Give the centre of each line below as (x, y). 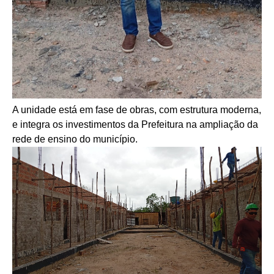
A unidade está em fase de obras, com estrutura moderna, (137, 109)
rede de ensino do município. (75, 139)
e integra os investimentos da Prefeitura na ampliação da (135, 124)
